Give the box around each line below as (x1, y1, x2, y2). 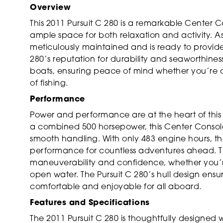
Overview (30, 3, 71, 12)
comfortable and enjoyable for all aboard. (30, 183, 202, 191)
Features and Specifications (30, 199, 150, 207)
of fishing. (30, 79, 68, 88)
